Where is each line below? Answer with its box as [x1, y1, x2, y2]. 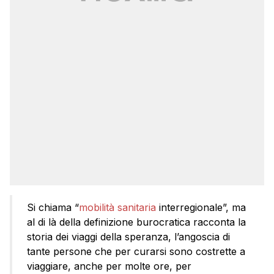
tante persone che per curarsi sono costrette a [27, 245, 245, 258]
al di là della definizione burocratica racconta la [27, 216, 246, 229]
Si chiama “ [27, 201, 79, 214]
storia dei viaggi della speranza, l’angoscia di [27, 231, 230, 243]
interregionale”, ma [156, 201, 246, 214]
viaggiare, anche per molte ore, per [27, 260, 191, 273]
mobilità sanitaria [79, 201, 156, 214]
